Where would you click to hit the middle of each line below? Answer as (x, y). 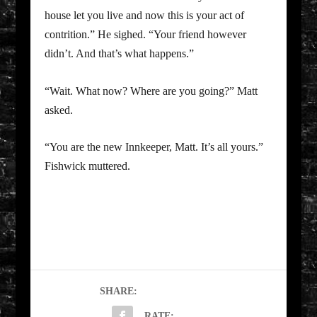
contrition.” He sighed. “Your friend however (145, 34)
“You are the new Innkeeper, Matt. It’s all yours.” (154, 147)
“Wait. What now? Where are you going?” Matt (151, 91)
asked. (58, 110)
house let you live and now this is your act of (144, 15)
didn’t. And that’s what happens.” (119, 53)
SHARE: (119, 291)
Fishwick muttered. (87, 166)
